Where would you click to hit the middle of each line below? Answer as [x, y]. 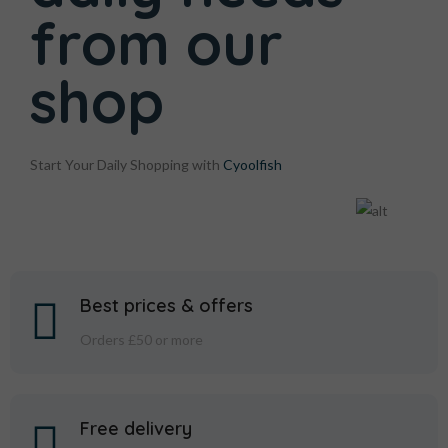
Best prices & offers [166, 305]
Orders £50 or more [141, 339]
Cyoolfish [252, 164]
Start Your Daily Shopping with [126, 164]
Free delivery [136, 428]
